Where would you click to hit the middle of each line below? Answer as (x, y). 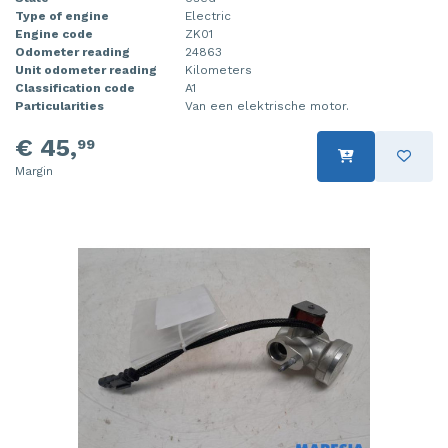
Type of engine (62, 15)
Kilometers (218, 69)
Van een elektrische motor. (267, 105)
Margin (34, 170)
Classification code (75, 87)
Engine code (54, 33)
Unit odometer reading (86, 69)
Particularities (59, 105)
